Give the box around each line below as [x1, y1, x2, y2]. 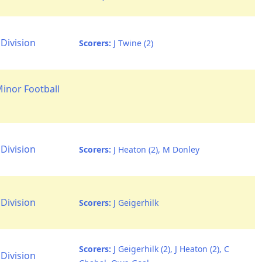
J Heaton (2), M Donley [111, 144, 199, 155]
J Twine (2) [111, 37, 153, 49]
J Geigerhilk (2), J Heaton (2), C [111, 243, 229, 254]
